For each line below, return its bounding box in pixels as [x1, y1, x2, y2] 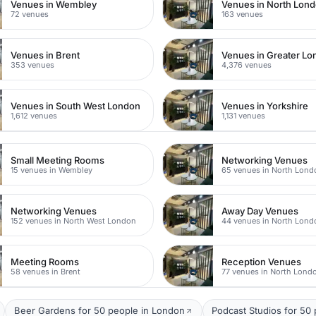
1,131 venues [221, 110, 266, 121]
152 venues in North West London [11, 215, 137, 226]
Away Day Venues [221, 205, 299, 217]
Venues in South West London [11, 99, 141, 111]
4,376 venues [221, 59, 272, 70]
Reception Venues [221, 255, 302, 267]
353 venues [11, 59, 55, 70]
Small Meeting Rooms [11, 154, 105, 166]
